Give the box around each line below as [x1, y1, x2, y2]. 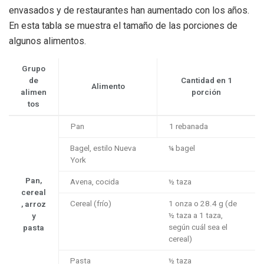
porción [192, 87, 221, 99]
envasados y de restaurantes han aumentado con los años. [9, 5, 249, 16]
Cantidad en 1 [180, 75, 232, 87]
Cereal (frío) [70, 198, 111, 210]
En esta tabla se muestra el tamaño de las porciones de [9, 20, 237, 32]
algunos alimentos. [9, 35, 86, 47]
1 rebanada [169, 121, 208, 133]
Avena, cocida [70, 176, 119, 189]
